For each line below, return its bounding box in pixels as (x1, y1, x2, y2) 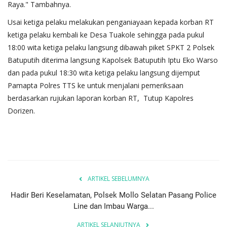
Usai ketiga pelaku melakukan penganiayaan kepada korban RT (8, 17, 214, 27)
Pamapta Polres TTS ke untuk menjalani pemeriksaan (8, 81, 183, 91)
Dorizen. (8, 106, 35, 116)
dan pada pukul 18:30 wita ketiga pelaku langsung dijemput (8, 68, 200, 78)
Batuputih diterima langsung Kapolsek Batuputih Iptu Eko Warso (8, 55, 218, 65)
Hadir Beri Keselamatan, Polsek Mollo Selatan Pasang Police (11, 191, 216, 200)
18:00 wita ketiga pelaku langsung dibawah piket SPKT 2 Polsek (8, 43, 214, 53)
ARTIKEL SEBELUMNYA (88, 174, 149, 183)
